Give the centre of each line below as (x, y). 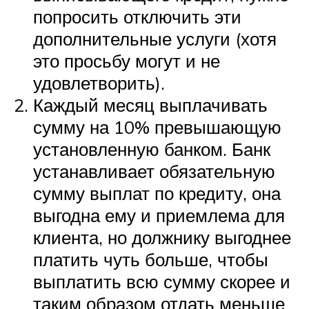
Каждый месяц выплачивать (150, 104)
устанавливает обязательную (154, 171)
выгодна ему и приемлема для (159, 215)
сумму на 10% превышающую (157, 127)
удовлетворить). (99, 82)
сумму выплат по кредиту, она (157, 193)
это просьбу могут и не (127, 60)
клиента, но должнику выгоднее (162, 237)
